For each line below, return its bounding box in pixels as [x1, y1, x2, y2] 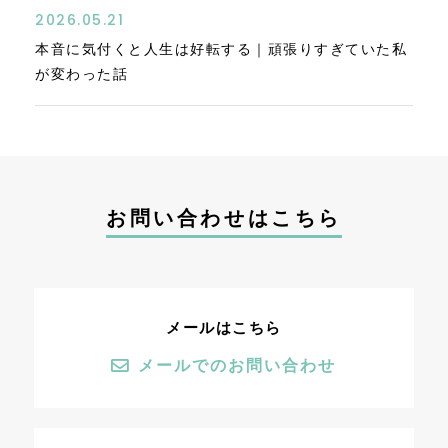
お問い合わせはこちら [106, 207, 342, 230]
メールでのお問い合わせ [138, 357, 336, 375]
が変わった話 [35, 66, 128, 83]
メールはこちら [166, 319, 282, 337]
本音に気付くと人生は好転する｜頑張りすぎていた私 [35, 41, 407, 58]
